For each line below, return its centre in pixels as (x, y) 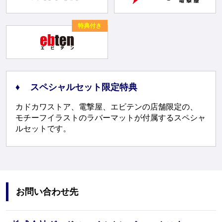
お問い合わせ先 (47, 192)
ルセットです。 (43, 129)
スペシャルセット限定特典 (83, 87)
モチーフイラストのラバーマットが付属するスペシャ (110, 118)
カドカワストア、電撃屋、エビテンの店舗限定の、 (106, 107)
